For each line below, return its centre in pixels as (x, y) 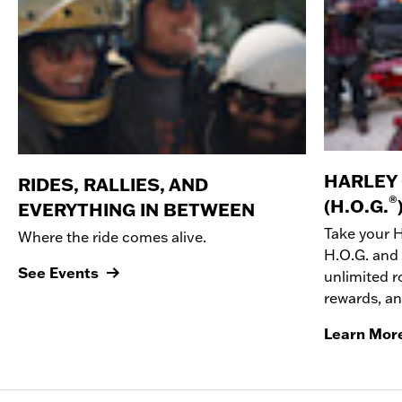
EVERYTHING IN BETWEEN (136, 210)
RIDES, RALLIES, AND (113, 184)
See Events (58, 272)
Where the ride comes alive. (112, 236)
